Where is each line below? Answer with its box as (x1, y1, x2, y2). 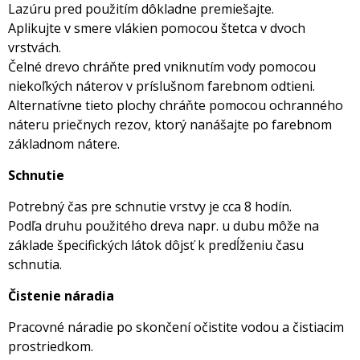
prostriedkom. (8, 337, 96, 356)
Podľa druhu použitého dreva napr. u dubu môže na (8, 217, 319, 235)
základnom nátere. (8, 135, 123, 153)
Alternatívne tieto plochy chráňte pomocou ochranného (8, 96, 343, 115)
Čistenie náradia (8, 287, 117, 305)
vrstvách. (8, 39, 64, 57)
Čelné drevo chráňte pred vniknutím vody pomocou (8, 58, 316, 76)
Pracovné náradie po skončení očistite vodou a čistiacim (8, 318, 344, 337)
